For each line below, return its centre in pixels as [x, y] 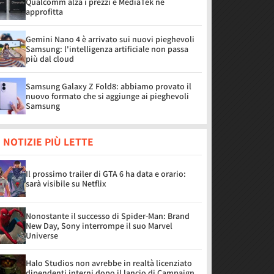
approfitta [44, 12]
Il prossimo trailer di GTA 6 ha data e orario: [106, 174]
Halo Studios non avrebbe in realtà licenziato [109, 263]
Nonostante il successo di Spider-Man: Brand [108, 216]
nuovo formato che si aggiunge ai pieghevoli [107, 96]
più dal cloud [50, 59]
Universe [42, 235]
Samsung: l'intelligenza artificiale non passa [107, 49]
